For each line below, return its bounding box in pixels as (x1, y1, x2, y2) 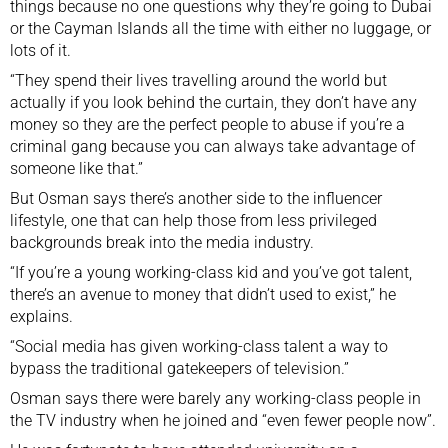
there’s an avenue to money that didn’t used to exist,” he (10, 284, 396, 304)
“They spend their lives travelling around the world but (10, 70, 387, 90)
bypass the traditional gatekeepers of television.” (10, 358, 349, 378)
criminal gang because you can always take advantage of (10, 136, 415, 156)
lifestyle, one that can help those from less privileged (10, 210, 377, 230)
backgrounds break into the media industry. (10, 232, 314, 252)
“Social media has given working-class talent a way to (10, 336, 388, 356)
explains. (10, 306, 73, 326)
